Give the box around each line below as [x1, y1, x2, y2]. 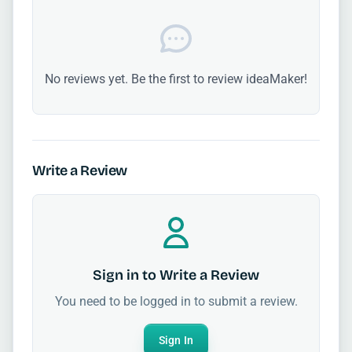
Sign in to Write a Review [93, 266, 259, 284]
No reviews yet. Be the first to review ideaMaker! [45, 71, 307, 87]
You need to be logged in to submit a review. [54, 294, 298, 310]
